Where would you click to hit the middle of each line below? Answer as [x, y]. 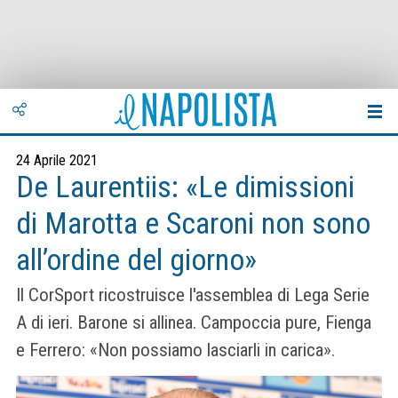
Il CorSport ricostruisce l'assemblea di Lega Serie [193, 295]
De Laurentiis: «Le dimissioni [185, 187]
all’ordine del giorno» [136, 260]
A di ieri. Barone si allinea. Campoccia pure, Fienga [194, 323]
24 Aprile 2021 [57, 160]
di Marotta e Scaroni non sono [193, 223]
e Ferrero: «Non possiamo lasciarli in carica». [175, 350]
